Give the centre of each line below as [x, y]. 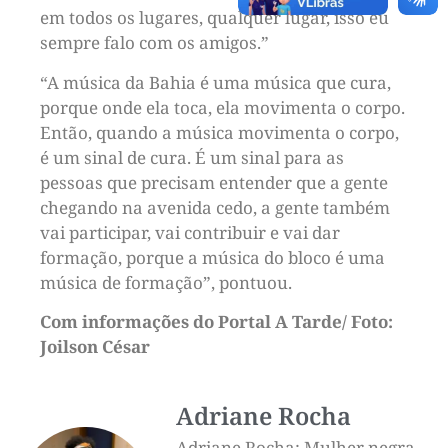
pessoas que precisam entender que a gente [214, 182]
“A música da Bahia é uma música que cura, [215, 82]
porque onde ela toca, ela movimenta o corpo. [222, 107]
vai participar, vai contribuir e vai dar [190, 232]
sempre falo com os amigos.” [154, 43]
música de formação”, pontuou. [166, 282]
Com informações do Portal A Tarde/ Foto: [216, 322]
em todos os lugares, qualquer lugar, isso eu [214, 18]
